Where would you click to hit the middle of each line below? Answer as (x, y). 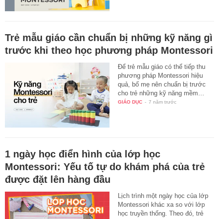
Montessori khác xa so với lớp (162, 205)
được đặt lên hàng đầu (58, 180)
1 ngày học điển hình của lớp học (83, 154)
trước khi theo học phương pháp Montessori (109, 50)
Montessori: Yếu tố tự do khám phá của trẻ (105, 167)
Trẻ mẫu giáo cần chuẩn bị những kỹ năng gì (109, 37)
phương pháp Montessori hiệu (161, 75)
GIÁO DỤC (130, 102)
